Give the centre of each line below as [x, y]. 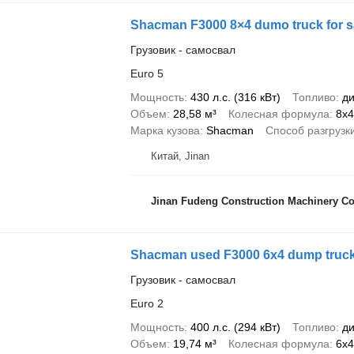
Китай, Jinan [180, 156]
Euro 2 [147, 303]
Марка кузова [165, 130]
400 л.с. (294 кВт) [235, 327]
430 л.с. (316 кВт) [235, 97]
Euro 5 [147, 73]
